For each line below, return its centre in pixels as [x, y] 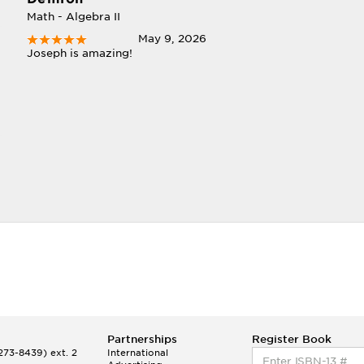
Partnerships [143, 339]
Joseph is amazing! [79, 53]
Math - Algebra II [73, 17]
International [138, 353]
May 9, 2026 [173, 39]
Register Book [292, 339]
